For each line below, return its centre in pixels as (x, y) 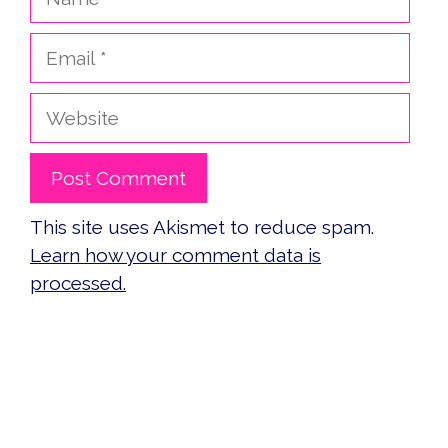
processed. (78, 282)
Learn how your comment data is (175, 254)
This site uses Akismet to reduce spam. (202, 226)
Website (65, 105)
